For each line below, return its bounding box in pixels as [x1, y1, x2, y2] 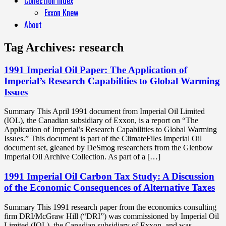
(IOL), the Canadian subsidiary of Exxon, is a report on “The [4, 116, 198, 125]
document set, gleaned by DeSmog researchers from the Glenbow [4, 143, 213, 152]
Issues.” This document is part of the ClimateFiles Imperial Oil [4, 134, 202, 143]
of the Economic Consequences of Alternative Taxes [4, 182, 215, 193]
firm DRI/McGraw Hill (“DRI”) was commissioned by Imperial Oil [4, 211, 219, 220]
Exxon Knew [44, 6, 78, 19]
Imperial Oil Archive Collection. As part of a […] [4, 152, 160, 161]
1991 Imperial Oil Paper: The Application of [4, 64, 187, 75]
